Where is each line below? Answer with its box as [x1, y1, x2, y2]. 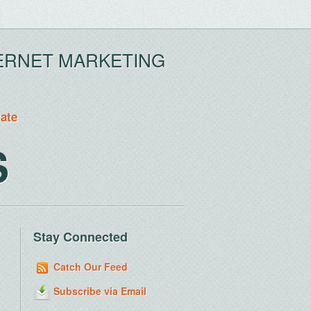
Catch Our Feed [51, 260, 128, 274]
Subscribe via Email [51, 284, 146, 299]
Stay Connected [33, 228, 128, 246]
